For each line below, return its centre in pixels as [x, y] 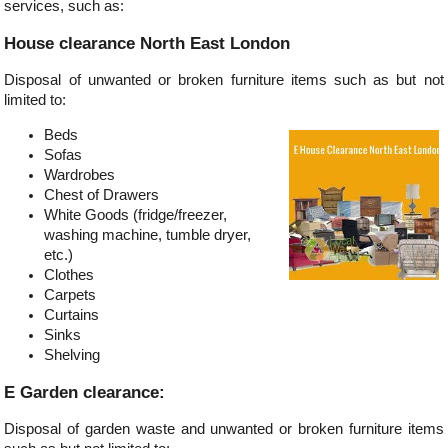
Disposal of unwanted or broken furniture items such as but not [224, 79]
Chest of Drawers [102, 194]
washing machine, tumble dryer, [148, 234]
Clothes [69, 274]
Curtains [72, 314]
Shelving [72, 354]
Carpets [70, 294]
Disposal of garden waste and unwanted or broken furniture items [224, 428]
